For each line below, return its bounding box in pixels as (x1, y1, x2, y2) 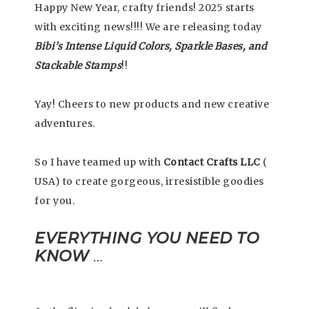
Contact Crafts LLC (163, 156, 261, 168)
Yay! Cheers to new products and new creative (34, 98, 269, 110)
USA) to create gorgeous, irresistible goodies (34, 175, 264, 188)
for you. (34, 195, 74, 207)
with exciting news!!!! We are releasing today (34, 21, 262, 33)
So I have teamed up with (34, 156, 163, 168)
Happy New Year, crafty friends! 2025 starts (34, 1, 255, 14)
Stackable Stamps (34, 59, 121, 72)
